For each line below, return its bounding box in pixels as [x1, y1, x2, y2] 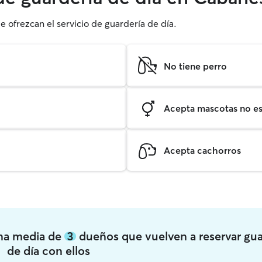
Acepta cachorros [164, 144, 241, 156]
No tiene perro [164, 60, 227, 72]
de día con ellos [6, 243, 90, 258]
